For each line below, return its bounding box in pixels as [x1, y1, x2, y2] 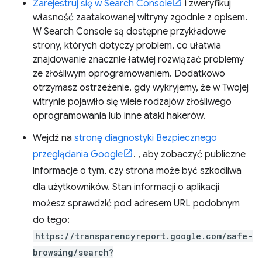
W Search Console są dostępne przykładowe [33, 26, 226, 37]
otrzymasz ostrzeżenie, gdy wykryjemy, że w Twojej [33, 82, 249, 94]
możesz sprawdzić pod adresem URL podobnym [33, 198, 240, 209]
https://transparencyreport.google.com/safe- [35, 230, 253, 242]
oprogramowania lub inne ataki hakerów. [33, 110, 205, 122]
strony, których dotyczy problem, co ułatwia [33, 40, 221, 51]
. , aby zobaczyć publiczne [133, 149, 246, 160]
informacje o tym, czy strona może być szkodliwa [33, 165, 242, 177]
